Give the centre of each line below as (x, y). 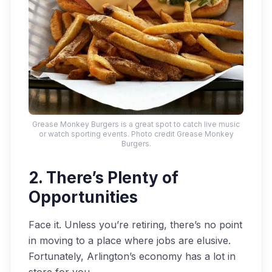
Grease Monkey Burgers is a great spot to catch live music (136, 124)
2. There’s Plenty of (104, 178)
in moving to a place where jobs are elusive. (130, 240)
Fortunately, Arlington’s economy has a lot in (132, 256)
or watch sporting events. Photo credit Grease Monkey (136, 134)
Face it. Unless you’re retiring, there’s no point (135, 225)
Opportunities (83, 197)
